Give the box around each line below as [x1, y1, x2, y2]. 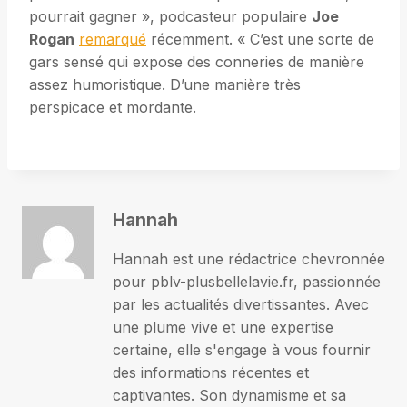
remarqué [79, 30, 146, 49]
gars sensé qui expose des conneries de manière [29, 53, 364, 72]
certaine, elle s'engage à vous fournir [113, 341, 371, 360]
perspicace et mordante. [29, 98, 196, 117]
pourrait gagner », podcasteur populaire [29, 7, 312, 26]
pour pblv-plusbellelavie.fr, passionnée [113, 273, 381, 292]
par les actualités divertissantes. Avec [113, 295, 369, 314]
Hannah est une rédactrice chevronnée [113, 250, 385, 269]
